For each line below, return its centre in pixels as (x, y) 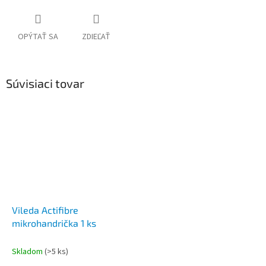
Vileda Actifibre (45, 210)
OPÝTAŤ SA (38, 37)
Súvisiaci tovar (45, 83)
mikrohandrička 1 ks (54, 223)
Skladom (28, 251)
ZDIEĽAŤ (96, 37)
